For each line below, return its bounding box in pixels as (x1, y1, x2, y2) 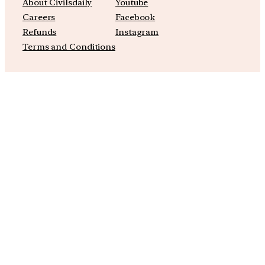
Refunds (22, 27, 57, 38)
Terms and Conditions (22, 41, 115, 53)
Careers (22, 12, 56, 23)
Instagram (115, 27, 159, 38)
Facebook (115, 12, 156, 23)
